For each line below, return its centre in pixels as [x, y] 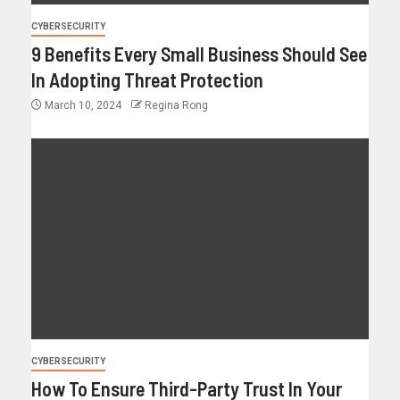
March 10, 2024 [83, 105]
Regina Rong [176, 105]
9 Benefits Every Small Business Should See [199, 53]
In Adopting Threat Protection [147, 79]
